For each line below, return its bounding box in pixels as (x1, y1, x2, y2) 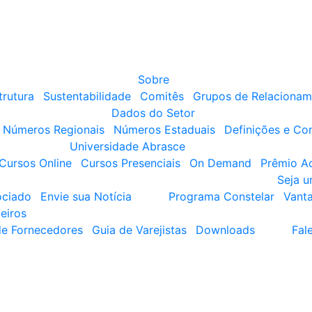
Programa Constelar (168, 189, 274, 203)
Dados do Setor (111, 106, 195, 120)
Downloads (196, 223, 255, 237)
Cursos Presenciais (81, 156, 180, 170)
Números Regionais (2, 123, 104, 136)
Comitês (139, 89, 184, 103)
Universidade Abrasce (70, 139, 185, 153)
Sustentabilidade (42, 89, 131, 103)
